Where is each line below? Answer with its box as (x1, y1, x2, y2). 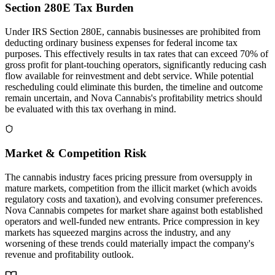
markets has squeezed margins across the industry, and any (5, 227, 231, 238)
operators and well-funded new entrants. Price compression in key (5, 216, 260, 227)
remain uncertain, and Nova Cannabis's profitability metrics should (5, 92, 262, 103)
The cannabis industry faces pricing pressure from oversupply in (5, 172, 252, 183)
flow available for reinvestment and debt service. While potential (5, 70, 254, 81)
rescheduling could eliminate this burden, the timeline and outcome (5, 81, 263, 92)
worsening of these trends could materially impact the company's (5, 238, 254, 249)
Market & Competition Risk (5, 147, 147, 160)
